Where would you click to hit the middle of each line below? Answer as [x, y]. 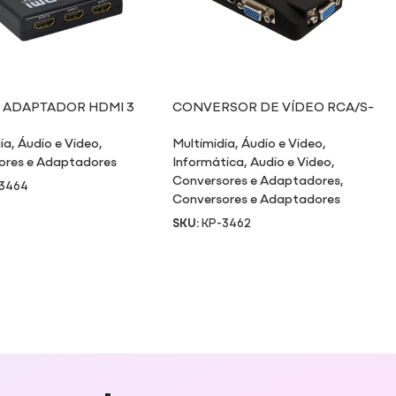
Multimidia [204, 142]
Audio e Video [291, 161]
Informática [209, 161]
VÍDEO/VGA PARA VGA [244, 125]
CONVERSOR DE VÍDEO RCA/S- [274, 106]
